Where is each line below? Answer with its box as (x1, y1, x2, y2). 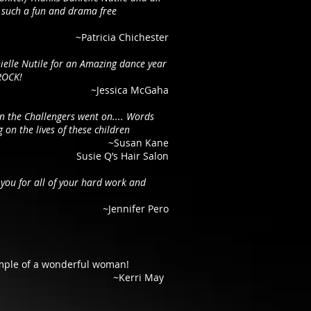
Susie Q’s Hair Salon (76, 149, 169, 162)
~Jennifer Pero (103, 202, 169, 215)
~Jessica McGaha (91, 83, 169, 96)
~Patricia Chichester (76, 31, 169, 44)
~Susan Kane (108, 136, 169, 149)
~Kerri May (113, 271, 164, 284)
